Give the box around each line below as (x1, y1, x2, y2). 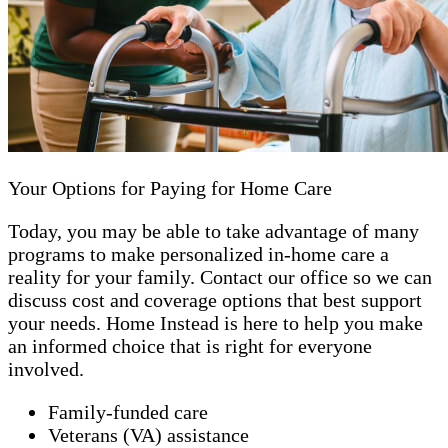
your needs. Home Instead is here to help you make (8, 311, 423, 334)
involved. (8, 357, 84, 380)
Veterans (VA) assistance (48, 423, 249, 446)
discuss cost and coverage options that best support (8, 288, 422, 311)
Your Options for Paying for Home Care (8, 176, 332, 199)
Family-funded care (48, 400, 208, 423)
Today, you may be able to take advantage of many (8, 219, 419, 242)
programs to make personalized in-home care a (8, 242, 389, 265)
